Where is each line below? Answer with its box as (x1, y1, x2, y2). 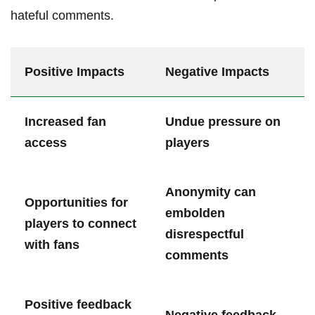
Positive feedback (25, 297, 131, 311)
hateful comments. (11, 8, 114, 22)
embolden (165, 205, 225, 220)
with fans (25, 237, 79, 252)
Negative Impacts (165, 64, 269, 79)
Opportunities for (25, 195, 128, 210)
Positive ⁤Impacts (25, 64, 124, 79)
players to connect (25, 216, 136, 231)
